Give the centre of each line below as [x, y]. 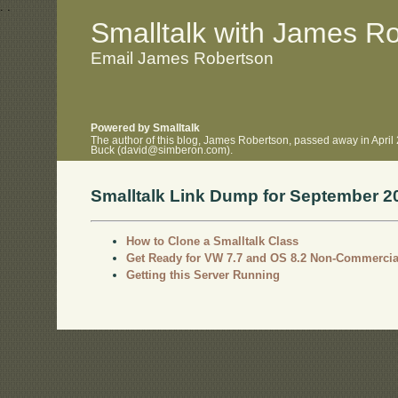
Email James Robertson [183, 58]
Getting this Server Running [203, 275]
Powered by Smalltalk [146, 128]
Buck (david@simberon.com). [162, 150]
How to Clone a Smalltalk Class [213, 242]
